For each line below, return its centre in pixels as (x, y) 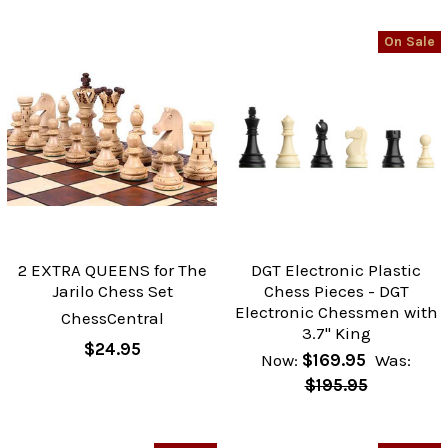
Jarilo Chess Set (112, 290)
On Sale (410, 41)
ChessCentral (112, 317)
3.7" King (336, 332)
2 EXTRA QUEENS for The (112, 269)
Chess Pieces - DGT (336, 290)
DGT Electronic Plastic (336, 269)
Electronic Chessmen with (336, 311)
